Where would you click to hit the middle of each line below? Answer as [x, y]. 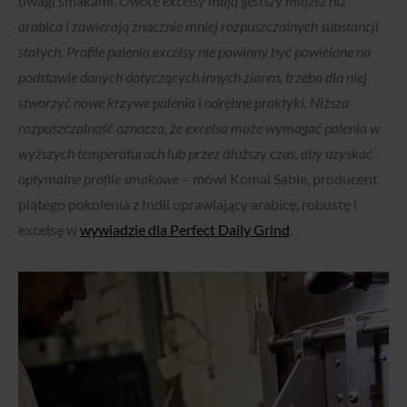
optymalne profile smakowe [99, 178]
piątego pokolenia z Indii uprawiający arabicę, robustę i [188, 203]
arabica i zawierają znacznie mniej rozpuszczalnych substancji [199, 25]
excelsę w [49, 229]
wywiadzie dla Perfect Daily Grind [185, 229]
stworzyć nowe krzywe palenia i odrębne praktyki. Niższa [184, 102]
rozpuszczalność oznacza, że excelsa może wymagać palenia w [199, 127]
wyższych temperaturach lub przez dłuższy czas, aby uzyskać [195, 153]
